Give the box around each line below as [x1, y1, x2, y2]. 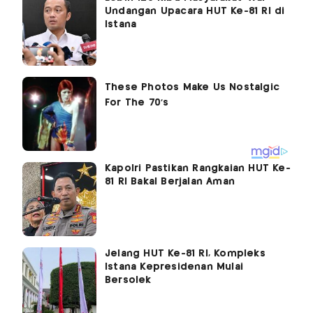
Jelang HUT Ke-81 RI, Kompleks [105, 249, 265, 259]
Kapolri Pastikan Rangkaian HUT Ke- [105, 163, 291, 174]
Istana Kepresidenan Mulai [105, 262, 243, 272]
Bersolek [105, 275, 152, 286]
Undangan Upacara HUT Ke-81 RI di [105, 6, 285, 17]
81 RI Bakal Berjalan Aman [105, 177, 235, 187]
